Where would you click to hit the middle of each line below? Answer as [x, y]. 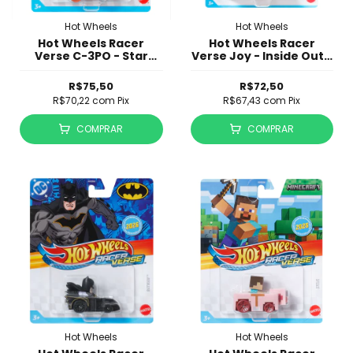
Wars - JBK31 [91, 68]
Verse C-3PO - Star [91, 56]
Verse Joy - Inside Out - [262, 56]
